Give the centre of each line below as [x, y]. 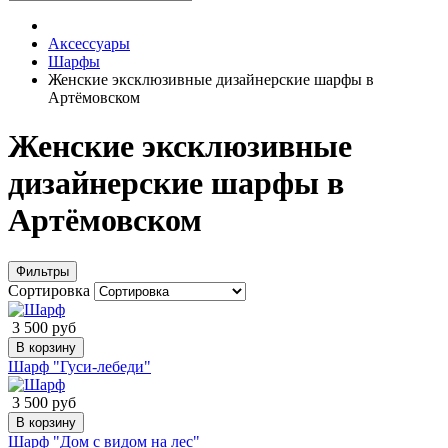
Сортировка [51, 290]
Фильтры [42, 271]
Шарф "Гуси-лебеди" [79, 366]
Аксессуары [89, 43]
